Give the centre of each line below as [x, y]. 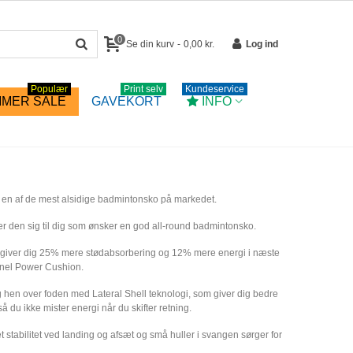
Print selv [143, 89]
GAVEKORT [126, 101]
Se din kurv [150, 44]
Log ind [262, 44]
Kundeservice [215, 89]
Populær [49, 89]
